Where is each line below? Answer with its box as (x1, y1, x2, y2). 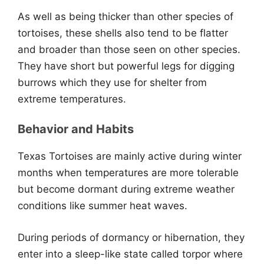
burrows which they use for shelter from (18, 76, 207, 88)
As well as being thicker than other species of (18, 10, 233, 22)
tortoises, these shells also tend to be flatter (18, 27, 228, 39)
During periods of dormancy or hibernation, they (18, 231, 245, 243)
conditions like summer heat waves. (18, 200, 187, 212)
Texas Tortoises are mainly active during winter (18, 150, 242, 162)
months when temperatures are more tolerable (18, 167, 239, 179)
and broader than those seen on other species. (18, 43, 240, 55)
